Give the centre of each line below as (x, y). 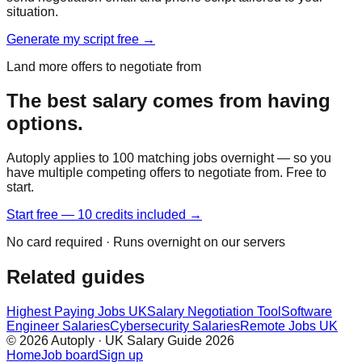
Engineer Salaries (58, 326)
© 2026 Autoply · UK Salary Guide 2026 (120, 341)
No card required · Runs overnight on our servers (146, 242)
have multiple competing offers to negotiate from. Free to (166, 173)
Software (307, 312)
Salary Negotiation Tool (214, 312)
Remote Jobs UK (289, 326)
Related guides (76, 277)
